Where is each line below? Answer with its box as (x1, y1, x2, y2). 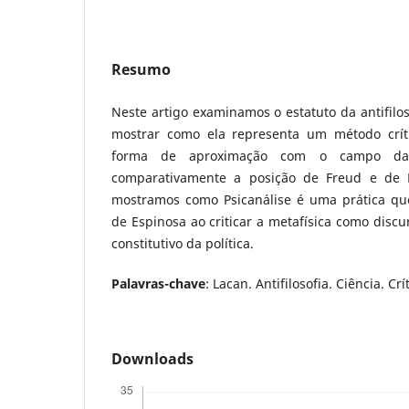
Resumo (111, 58, 171, 79)
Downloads (111, 348, 194, 369)
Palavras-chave (111, 274, 205, 292)
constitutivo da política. (111, 234, 254, 252)
